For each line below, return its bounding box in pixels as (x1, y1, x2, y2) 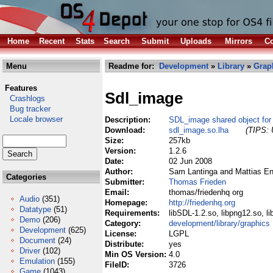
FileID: (105, 260, 132, 269)
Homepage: (105, 198, 150, 207)
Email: (105, 188, 132, 197)
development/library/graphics (169, 219, 270, 228)
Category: (105, 219, 143, 228)
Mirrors (225, 37, 252, 46)
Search (104, 37, 130, 46)
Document (19, 236, 55, 245)
